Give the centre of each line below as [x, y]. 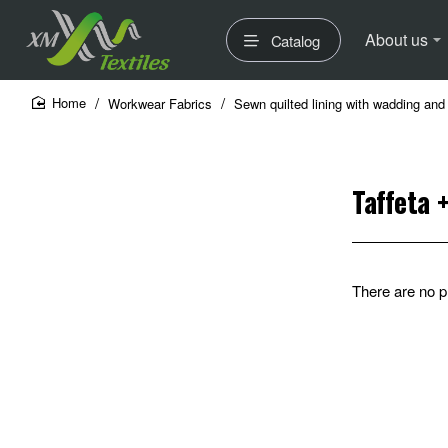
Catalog [295, 40]
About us [396, 39]
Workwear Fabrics [160, 103]
